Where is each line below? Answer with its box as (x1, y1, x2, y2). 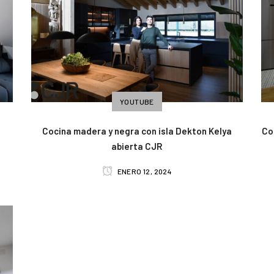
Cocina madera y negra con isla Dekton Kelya (42, 125, 232, 137)
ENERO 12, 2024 (116, 167, 172, 176)
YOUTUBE (120, 97, 154, 106)
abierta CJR (111, 141, 163, 152)
